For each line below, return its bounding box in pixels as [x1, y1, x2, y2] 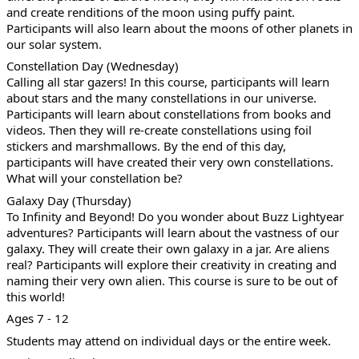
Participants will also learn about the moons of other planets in [6, 19, 353, 36]
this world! [6, 288, 65, 305]
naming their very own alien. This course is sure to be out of [6, 272, 337, 288]
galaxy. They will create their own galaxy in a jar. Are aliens [6, 240, 329, 256]
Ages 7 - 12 [6, 310, 69, 327]
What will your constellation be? [6, 170, 183, 187]
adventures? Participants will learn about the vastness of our [6, 224, 339, 240]
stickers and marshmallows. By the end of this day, [6, 138, 286, 155]
